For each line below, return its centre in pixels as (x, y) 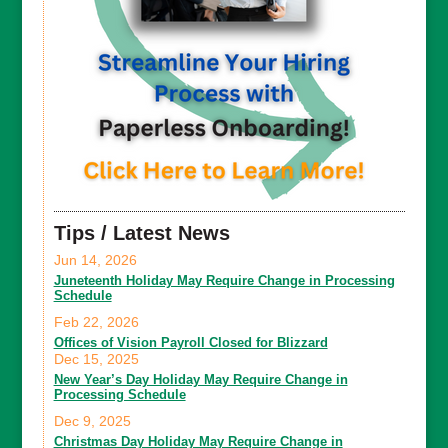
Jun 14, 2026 (95, 259)
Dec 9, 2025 (92, 420)
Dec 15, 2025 (96, 358)
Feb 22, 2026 (96, 321)
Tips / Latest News (141, 232)
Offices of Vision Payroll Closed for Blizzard (190, 342)
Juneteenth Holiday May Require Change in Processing (224, 280)
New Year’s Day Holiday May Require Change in (200, 379)
